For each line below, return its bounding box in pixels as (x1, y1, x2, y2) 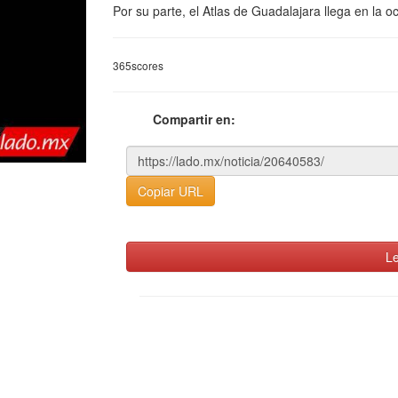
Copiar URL (138, 182, 203, 200)
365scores (113, 58, 163, 73)
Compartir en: (153, 110, 235, 128)
